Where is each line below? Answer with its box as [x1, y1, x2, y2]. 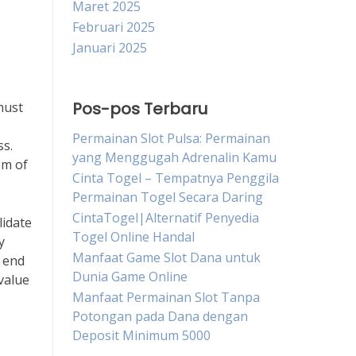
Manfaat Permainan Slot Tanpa [72, 288, 260, 306]
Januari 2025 [72, 39, 147, 56]
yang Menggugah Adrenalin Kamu [72, 149, 277, 166]
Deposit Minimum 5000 [72, 327, 211, 344]
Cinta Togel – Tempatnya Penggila [72, 169, 279, 187]
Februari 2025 [72, 18, 155, 36]
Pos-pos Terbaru [72, 98, 207, 120]
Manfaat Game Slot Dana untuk [72, 249, 261, 266]
